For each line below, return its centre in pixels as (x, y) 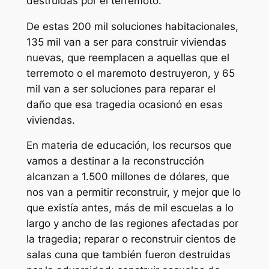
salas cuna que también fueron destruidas (128, 255)
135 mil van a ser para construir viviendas (126, 42)
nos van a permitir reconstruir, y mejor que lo (133, 192)
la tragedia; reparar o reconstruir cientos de (131, 239)
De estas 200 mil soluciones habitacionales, (132, 26)
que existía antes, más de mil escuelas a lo (130, 208)
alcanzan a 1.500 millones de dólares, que (128, 177)
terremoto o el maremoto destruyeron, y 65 (130, 73)
